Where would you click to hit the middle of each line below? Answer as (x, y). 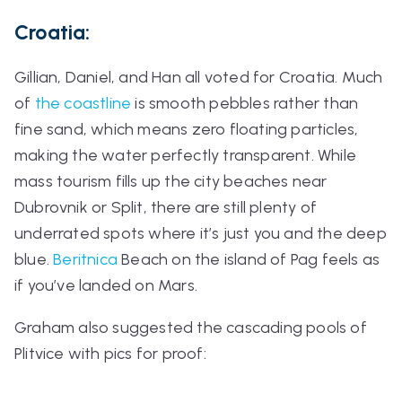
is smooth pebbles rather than (245, 104)
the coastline (83, 104)
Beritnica (87, 260)
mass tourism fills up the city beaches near (171, 182)
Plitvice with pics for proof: (110, 354)
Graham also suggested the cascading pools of (191, 328)
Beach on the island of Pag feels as (251, 260)
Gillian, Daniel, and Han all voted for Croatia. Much (199, 78)
